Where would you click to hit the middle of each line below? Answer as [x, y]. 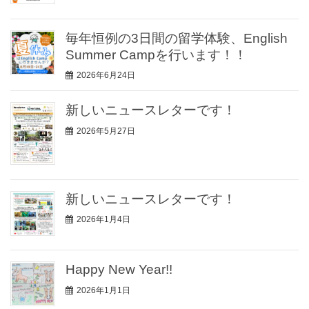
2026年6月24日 [106, 76]
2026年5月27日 [106, 131]
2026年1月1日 [103, 290]
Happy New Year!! [119, 270]
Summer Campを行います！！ [156, 54]
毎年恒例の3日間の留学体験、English [177, 38]
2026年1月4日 [103, 220]
